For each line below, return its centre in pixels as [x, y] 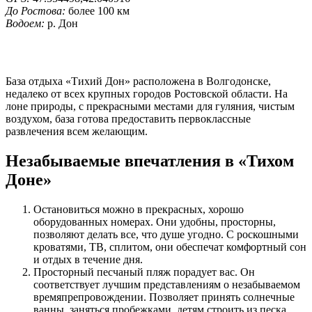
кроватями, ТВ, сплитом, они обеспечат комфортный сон [170, 247]
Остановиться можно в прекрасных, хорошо [139, 209]
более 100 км [99, 10]
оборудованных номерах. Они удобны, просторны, [155, 221]
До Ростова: [36, 10]
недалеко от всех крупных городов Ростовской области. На [147, 93]
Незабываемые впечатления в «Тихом [150, 161]
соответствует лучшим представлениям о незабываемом [167, 284]
